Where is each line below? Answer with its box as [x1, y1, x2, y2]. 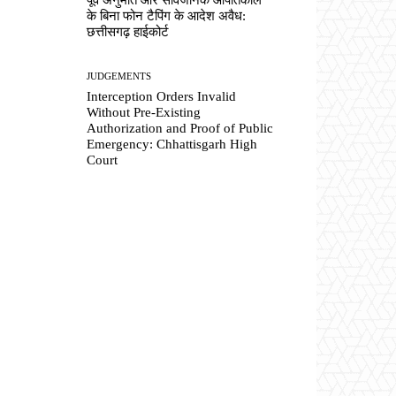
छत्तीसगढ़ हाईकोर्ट [87, 24, 170, 39]
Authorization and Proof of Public [87, 121, 274, 136]
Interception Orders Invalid [87, 89, 237, 104]
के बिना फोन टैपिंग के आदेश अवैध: [87, 8, 247, 23]
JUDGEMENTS [87, 71, 152, 82]
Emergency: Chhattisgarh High [87, 137, 258, 152]
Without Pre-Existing [87, 105, 202, 120]
